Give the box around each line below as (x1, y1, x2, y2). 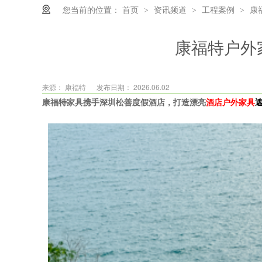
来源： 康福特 (42, 81, 88, 92)
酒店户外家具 (206, 97, 255, 107)
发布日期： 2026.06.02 (96, 81, 170, 92)
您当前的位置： (63, 3, 120, 15)
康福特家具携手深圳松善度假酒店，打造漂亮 (42, 97, 206, 107)
